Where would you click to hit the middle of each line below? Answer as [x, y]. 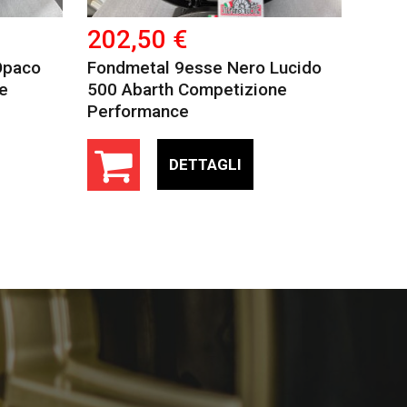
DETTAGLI [205, 165]
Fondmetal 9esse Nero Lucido [204, 67]
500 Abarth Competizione [187, 89]
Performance [138, 111]
